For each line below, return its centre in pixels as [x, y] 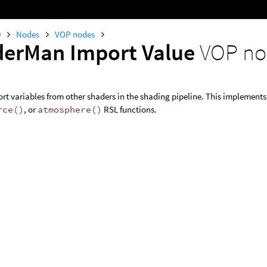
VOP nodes [76, 34]
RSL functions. [130, 109]
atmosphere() [70, 109]
